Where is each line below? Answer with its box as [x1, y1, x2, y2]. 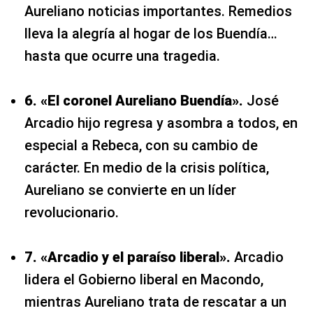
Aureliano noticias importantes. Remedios [24, 2, 292, 20]
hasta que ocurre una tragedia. [24, 47, 220, 64]
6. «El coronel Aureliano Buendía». [24, 92, 243, 109]
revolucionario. [24, 203, 119, 221]
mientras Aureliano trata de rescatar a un [24, 293, 286, 310]
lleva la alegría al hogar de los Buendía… [24, 24, 277, 42]
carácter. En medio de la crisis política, [24, 159, 269, 176]
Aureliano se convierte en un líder [24, 181, 236, 198]
